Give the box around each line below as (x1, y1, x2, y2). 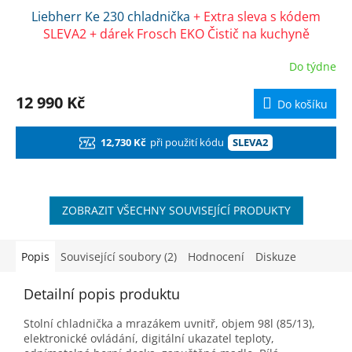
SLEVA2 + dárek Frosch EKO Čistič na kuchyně (42, 25, 310, 43)
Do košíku (277, 97, 328, 112)
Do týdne (289, 58, 336, 74)
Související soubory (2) (60, 249, 177, 265)
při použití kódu (150, 135, 224, 150)
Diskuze (255, 249, 296, 265)
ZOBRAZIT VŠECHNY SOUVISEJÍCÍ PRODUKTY (61, 203, 291, 218)
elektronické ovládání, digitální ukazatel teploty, (24, 331, 274, 346)
